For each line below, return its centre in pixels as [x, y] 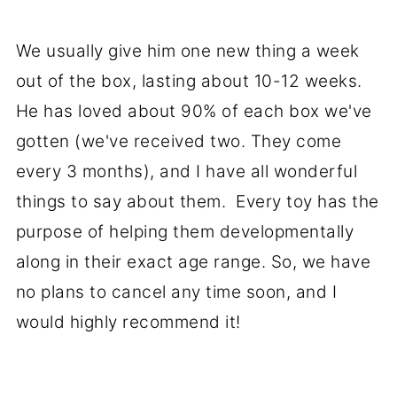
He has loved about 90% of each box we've [194, 112]
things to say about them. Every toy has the [197, 202]
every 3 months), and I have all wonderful [187, 172]
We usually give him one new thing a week [187, 51]
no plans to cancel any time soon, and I [176, 292]
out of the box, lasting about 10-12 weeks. [191, 82]
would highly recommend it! [131, 323]
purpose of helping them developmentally [185, 232]
